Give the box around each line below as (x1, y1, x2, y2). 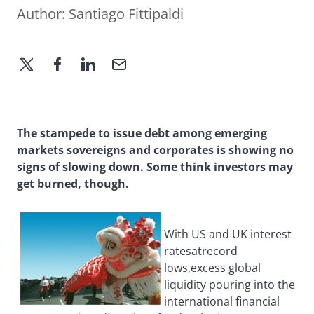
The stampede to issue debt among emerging (17, 125, 267, 142)
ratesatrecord (164, 243, 238, 259)
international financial (164, 294, 280, 310)
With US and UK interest (164, 226, 292, 243)
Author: (17, 4, 69, 24)
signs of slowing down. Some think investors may (17, 159, 293, 175)
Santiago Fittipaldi (69, 4, 184, 24)
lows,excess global (164, 260, 261, 276)
